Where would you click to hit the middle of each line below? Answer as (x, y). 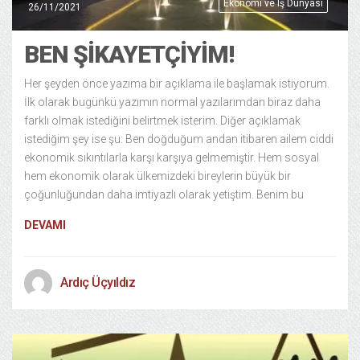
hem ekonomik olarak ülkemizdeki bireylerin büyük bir (157, 176)
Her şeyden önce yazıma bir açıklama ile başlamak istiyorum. (177, 84)
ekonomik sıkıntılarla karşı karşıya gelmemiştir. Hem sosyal (172, 157)
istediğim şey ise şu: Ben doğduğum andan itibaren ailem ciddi (179, 139)
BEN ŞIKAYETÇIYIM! (129, 54)
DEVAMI (45, 225)
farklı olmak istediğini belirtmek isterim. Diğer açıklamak (162, 121)
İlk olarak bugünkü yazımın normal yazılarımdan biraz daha (172, 102)
